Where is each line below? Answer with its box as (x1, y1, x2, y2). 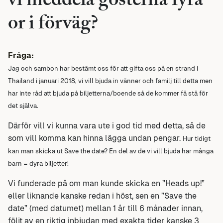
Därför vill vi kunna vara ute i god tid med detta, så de (8, 120, 206, 130)
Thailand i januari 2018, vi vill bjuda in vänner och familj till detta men (8, 77, 213, 85)
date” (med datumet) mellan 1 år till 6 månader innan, (8, 203, 203, 213)
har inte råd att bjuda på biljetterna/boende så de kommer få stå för (8, 89, 208, 97)
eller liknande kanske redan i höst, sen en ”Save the (8, 191, 197, 201)
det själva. (8, 102, 38, 110)
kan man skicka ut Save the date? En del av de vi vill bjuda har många (8, 147, 214, 155)
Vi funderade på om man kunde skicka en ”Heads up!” (8, 178, 205, 188)
